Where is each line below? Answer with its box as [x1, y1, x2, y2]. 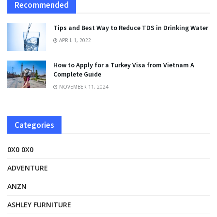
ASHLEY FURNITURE [7, 200, 71, 210]
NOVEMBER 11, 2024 [58, 83, 108, 91]
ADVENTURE [7, 163, 48, 173]
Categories [15, 120, 54, 131]
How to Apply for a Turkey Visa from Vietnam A [53, 61, 194, 70]
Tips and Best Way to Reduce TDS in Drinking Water [53, 23, 208, 32]
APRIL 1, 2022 [58, 37, 91, 44]
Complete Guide [53, 70, 101, 79]
